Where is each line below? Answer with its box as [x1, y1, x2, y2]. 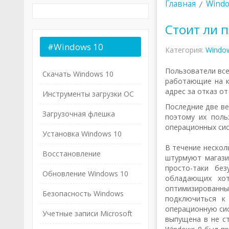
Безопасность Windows [42, 189, 124, 198]
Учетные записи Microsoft [42, 209, 132, 218]
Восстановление [42, 149, 101, 158]
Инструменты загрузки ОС [42, 89, 134, 99]
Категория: [165, 45, 205, 55]
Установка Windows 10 [42, 129, 122, 139]
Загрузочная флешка [42, 109, 115, 119]
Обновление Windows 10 [42, 169, 128, 178]
